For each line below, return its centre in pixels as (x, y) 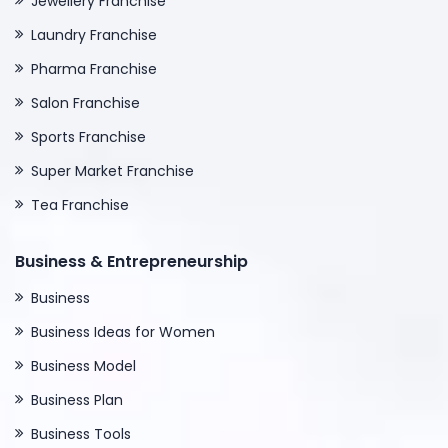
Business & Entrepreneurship (131, 262)
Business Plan (77, 400)
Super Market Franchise (112, 171)
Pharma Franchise (94, 69)
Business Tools (81, 434)
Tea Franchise (80, 205)
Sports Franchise (88, 137)
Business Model (83, 366)
